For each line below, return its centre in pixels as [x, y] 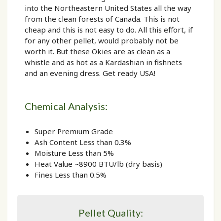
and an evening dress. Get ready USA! [90, 73]
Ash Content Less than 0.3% [83, 142]
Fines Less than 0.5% [71, 175]
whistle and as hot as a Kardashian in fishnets [103, 62]
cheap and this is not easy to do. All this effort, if [109, 30]
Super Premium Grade [74, 131]
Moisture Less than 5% [74, 153]
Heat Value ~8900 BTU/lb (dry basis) [98, 164]
